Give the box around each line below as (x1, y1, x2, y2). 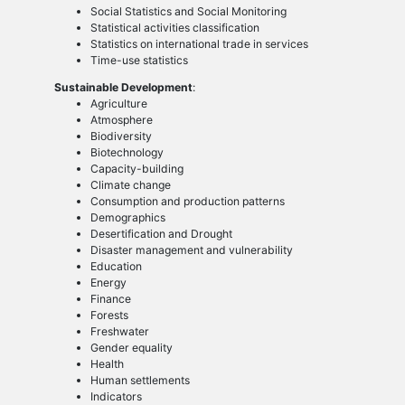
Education (89, 259, 142, 274)
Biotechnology (89, 146, 164, 160)
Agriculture (89, 97, 147, 111)
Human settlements (89, 373, 190, 388)
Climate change (89, 178, 171, 193)
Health (89, 357, 124, 372)
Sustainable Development (53, 80, 193, 95)
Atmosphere (89, 113, 153, 127)
